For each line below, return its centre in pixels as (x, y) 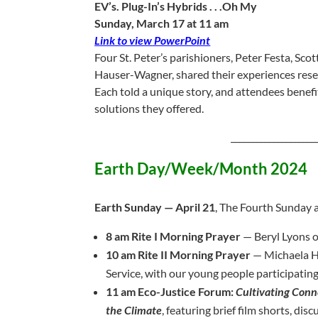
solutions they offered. (149, 108)
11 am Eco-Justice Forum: (171, 291)
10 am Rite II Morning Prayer (179, 254)
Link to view (124, 40)
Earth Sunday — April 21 (155, 207)
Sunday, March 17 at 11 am (162, 23)
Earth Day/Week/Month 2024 (201, 169)
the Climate (134, 310)
